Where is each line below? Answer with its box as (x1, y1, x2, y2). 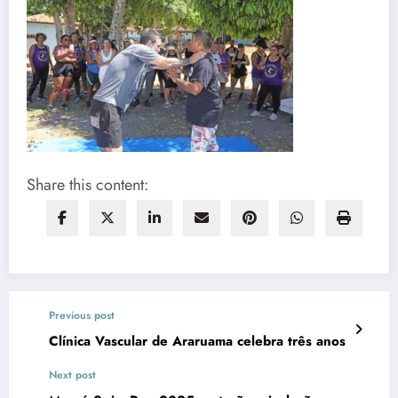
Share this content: (27, 172, 148, 196)
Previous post (49, 306, 115, 323)
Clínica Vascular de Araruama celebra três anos (237, 330, 346, 351)
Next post (49, 366, 96, 383)
